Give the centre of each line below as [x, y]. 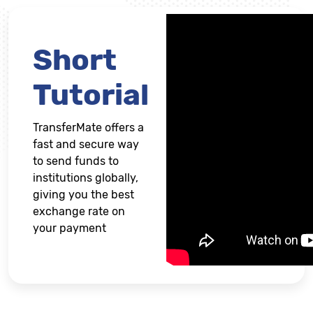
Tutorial [91, 95]
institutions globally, [86, 178]
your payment [70, 228]
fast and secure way [86, 144]
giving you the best [83, 195]
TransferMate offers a [88, 128]
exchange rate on [79, 211]
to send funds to [76, 161]
